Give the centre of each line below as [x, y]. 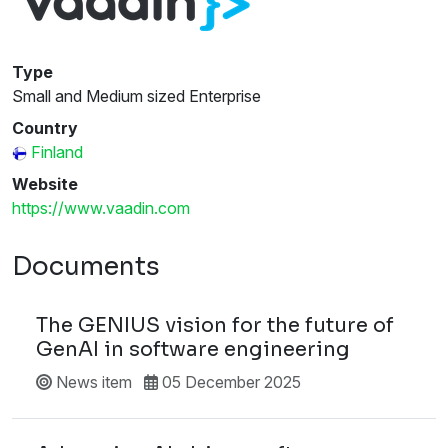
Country [45, 127]
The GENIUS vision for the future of [215, 325]
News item [92, 381]
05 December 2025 [229, 381]
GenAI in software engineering [193, 349]
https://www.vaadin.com [101, 207]
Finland [57, 151]
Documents [86, 266]
